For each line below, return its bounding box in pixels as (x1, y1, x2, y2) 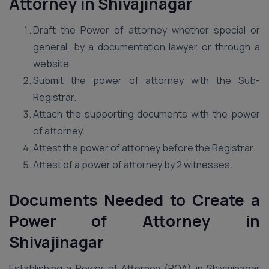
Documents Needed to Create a (9, 189, 260, 211)
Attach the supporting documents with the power (33, 107, 260, 121)
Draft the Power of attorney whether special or (33, 23, 260, 37)
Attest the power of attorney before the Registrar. (33, 141, 255, 154)
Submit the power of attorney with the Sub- (33, 74, 260, 87)
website (33, 57, 69, 70)
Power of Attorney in (9, 210, 260, 232)
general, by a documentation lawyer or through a (33, 40, 260, 53)
